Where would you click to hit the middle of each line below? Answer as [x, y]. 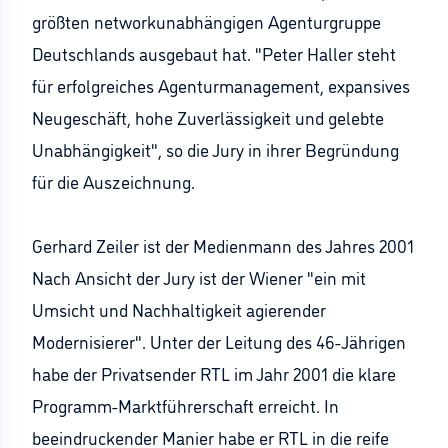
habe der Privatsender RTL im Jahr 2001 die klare [214, 373]
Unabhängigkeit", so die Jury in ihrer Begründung [215, 149]
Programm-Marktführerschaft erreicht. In [185, 405]
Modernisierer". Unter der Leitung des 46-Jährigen [219, 341]
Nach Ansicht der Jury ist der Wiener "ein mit [199, 277]
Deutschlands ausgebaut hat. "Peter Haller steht [214, 53]
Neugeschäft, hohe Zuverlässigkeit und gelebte [208, 117]
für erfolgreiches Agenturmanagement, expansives [221, 85]
